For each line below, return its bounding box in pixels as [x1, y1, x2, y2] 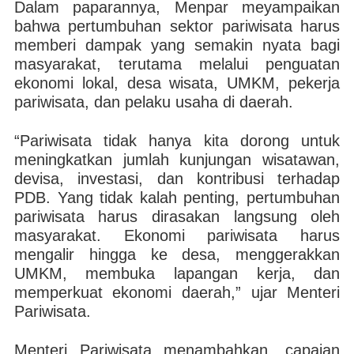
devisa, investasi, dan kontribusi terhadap [13, 170, 341, 187]
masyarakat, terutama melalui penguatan [13, 55, 341, 73]
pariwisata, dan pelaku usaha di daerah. [13, 93, 293, 111]
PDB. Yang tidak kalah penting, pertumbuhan [13, 189, 341, 206]
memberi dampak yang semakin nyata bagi [13, 36, 341, 54]
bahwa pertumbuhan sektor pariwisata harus [13, 17, 341, 35]
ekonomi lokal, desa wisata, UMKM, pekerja [13, 74, 341, 92]
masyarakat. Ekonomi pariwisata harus [13, 227, 341, 244]
